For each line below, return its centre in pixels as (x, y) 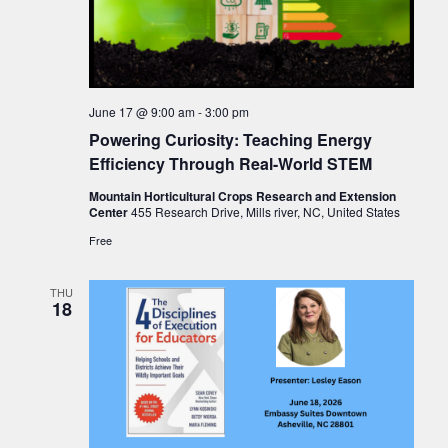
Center (109, 212)
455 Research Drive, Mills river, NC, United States (265, 212)
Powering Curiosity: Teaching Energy (230, 140)
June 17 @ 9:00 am (141, 112)
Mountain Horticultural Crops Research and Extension (242, 196)
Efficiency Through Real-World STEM (230, 164)
